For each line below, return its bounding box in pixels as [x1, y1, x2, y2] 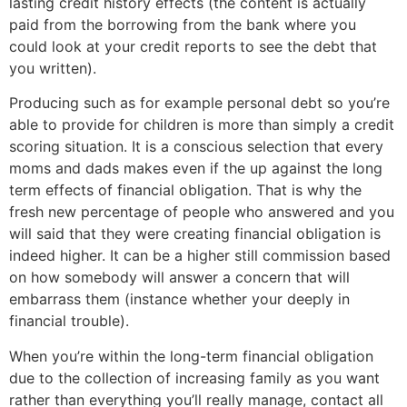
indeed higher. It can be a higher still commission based [9, 246, 391, 265]
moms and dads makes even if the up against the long [9, 159, 382, 178]
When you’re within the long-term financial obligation [9, 346, 373, 365]
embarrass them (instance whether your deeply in [9, 290, 350, 309]
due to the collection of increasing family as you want [9, 368, 380, 387]
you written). [9, 58, 96, 77]
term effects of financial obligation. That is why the [9, 181, 362, 200]
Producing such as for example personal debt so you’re [9, 94, 390, 113]
